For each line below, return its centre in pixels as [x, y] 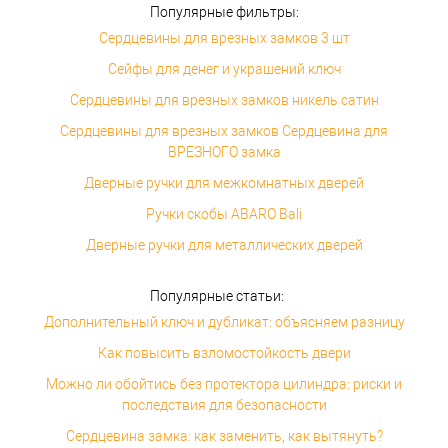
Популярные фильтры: [224, 12]
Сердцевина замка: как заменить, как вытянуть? [224, 436]
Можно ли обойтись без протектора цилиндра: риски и [224, 384]
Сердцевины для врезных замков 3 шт [224, 38]
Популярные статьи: [216, 296]
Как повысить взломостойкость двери [224, 353]
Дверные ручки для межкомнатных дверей [224, 183]
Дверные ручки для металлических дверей [224, 245]
